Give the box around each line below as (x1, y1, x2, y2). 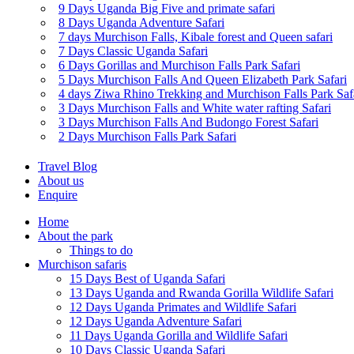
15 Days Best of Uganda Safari (70, 272, 225, 285)
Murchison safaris (38, 258, 126, 271)
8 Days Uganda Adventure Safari (58, 16, 224, 29)
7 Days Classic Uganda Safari (58, 44, 208, 58)
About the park (38, 229, 113, 243)
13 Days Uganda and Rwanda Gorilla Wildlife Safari (70, 286, 333, 299)
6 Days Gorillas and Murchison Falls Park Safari (58, 58, 300, 72)
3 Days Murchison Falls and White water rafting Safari (58, 101, 331, 115)
